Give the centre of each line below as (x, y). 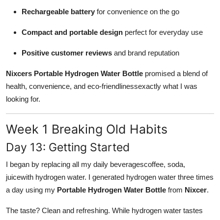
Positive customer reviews (67, 53)
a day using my (31, 190)
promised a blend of (175, 73)
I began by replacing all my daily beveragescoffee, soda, (96, 164)
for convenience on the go (137, 11)
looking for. (23, 99)
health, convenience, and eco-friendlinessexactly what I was (102, 86)
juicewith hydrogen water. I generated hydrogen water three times (110, 177)
